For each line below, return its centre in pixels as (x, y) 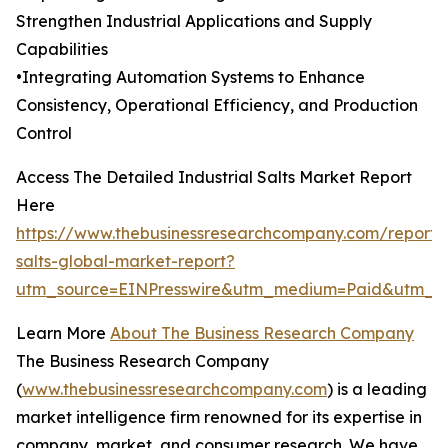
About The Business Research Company (262, 333)
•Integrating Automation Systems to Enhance (190, 77)
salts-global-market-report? (125, 261)
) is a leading (377, 389)
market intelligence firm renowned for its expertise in (219, 417)
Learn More (63, 333)
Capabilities (62, 49)
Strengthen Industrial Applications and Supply (194, 21)
